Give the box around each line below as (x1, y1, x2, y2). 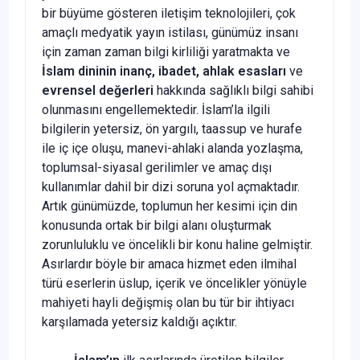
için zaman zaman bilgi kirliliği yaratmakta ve (42, 43, 290, 59)
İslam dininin (42, 63, 117, 79)
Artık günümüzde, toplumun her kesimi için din (42, 198, 297, 214)
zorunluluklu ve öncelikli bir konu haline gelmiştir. (42, 236, 313, 252)
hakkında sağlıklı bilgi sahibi (153, 82, 313, 98)
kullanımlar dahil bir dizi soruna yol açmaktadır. (42, 178, 300, 194)
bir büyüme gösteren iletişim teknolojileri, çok (42, 5, 296, 21)
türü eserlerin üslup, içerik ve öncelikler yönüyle (42, 275, 307, 291)
